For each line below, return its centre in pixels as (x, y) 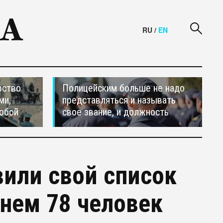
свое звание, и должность (115, 112)
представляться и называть (119, 100)
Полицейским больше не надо (123, 88)
